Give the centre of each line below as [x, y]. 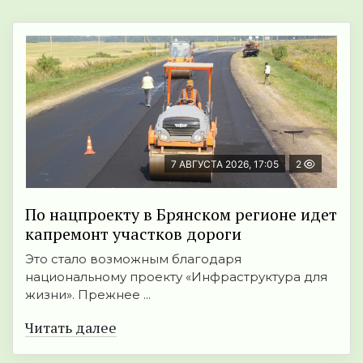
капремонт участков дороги [133, 234]
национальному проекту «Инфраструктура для [176, 277]
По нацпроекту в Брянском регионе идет [181, 215]
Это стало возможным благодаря [133, 259]
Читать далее [71, 328]
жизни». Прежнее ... [88, 295]
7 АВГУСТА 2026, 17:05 [225, 164]
